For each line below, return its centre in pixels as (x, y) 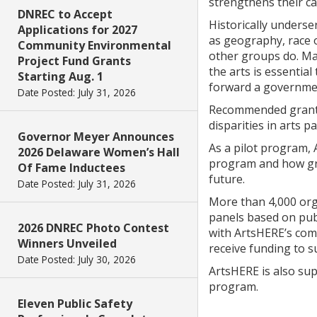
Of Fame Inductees (71, 168)
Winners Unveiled (67, 243)
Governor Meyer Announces (96, 137)
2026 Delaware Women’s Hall (99, 152)
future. (227, 179)
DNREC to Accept (65, 14)
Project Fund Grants (74, 61)
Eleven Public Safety (75, 304)
